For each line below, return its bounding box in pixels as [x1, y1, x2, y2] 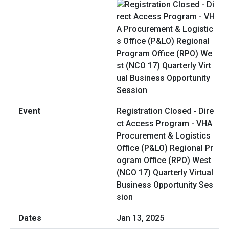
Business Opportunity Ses [117, 180, 213, 190]
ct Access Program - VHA [117, 119, 212, 129]
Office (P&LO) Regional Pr [117, 143, 213, 153]
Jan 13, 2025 [117, 213, 164, 223]
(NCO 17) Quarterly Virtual [117, 168, 213, 178]
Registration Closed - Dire [117, 106, 214, 117]
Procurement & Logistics [117, 131, 211, 141]
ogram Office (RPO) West [117, 155, 211, 166]
